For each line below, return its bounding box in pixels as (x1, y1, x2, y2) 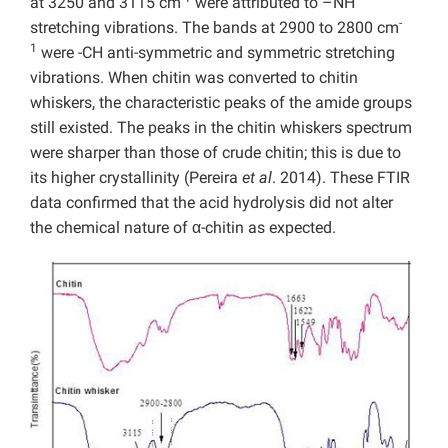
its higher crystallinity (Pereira (30, 168, 242, 188)
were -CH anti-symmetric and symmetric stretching (37, 43, 395, 63)
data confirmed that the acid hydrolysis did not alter (30, 193, 393, 213)
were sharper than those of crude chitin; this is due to (30, 143, 401, 163)
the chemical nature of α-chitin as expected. (30, 218, 336, 238)
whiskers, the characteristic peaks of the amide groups (30, 93, 412, 113)
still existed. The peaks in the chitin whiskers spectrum (30, 118, 412, 138)
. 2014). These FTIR (272, 168, 410, 188)
